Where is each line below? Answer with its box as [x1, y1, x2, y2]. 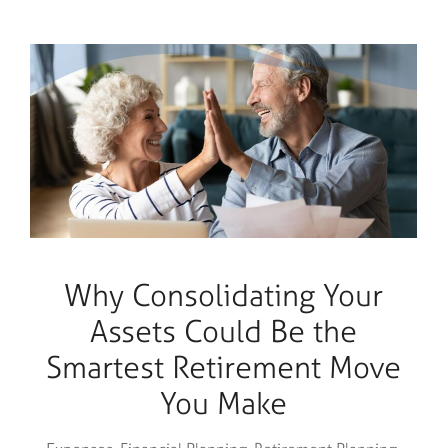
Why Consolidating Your [64, 274, 383, 316]
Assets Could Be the [90, 310, 357, 352]
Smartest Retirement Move [46, 346, 401, 388]
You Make [160, 382, 287, 424]
